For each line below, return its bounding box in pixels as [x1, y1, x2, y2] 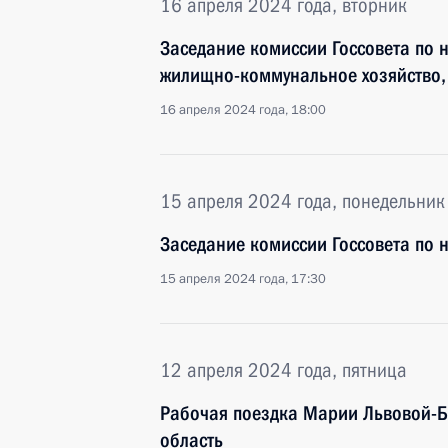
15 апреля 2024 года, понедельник [160, 189, 445, 213]
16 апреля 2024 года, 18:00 [160, 101, 326, 119]
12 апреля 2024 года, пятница [160, 358, 407, 382]
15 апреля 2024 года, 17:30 [160, 270, 326, 288]
